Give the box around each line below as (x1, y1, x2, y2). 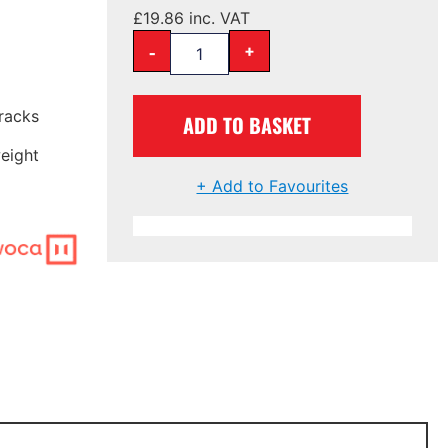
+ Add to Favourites (196, 175, 349, 196)
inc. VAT (184, 7, 251, 28)
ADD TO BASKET (183, 109, 312, 140)
